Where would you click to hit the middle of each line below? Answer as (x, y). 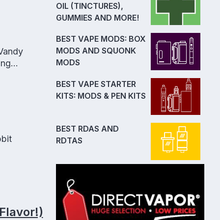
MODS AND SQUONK (96, 51)
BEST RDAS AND (87, 129)
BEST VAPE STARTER (96, 84)
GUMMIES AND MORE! (97, 17)
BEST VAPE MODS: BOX (101, 39)
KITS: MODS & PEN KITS (101, 96)
